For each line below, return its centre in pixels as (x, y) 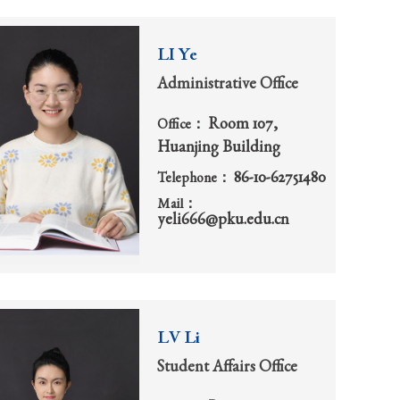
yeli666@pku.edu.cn (223, 221)
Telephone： (196, 180)
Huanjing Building (219, 149)
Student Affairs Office (227, 368)
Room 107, (243, 125)
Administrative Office (228, 85)
